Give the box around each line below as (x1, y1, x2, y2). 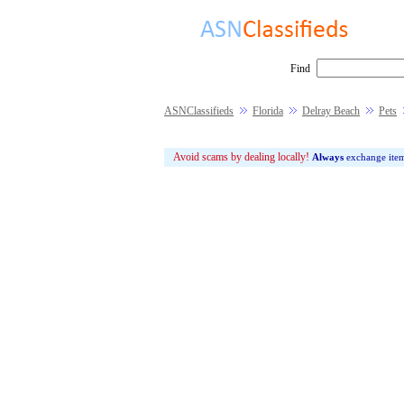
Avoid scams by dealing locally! (173, 151, 309, 163)
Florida (252, 105, 283, 117)
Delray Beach (302, 105, 360, 117)
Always (312, 151, 344, 162)
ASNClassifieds (164, 105, 234, 117)
